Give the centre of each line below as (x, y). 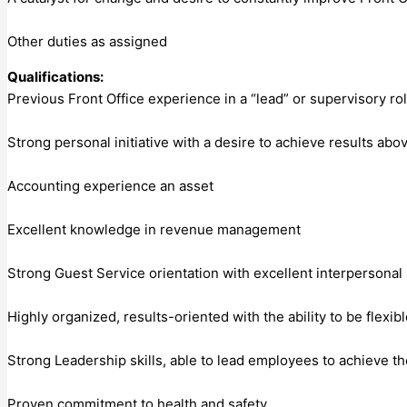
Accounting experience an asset (110, 185)
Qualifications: (55, 76)
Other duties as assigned (87, 41)
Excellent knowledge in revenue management (154, 229)
